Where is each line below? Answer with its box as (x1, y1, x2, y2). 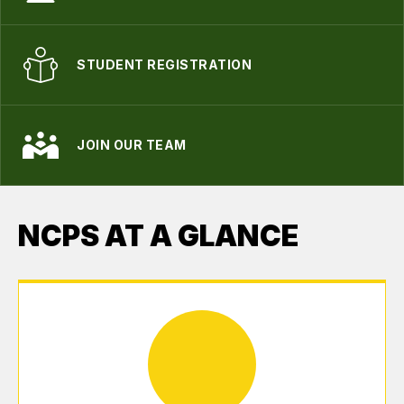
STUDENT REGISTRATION (77, 57, 252, 72)
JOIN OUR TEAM (77, 137, 187, 152)
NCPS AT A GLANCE (18, 218, 298, 253)
